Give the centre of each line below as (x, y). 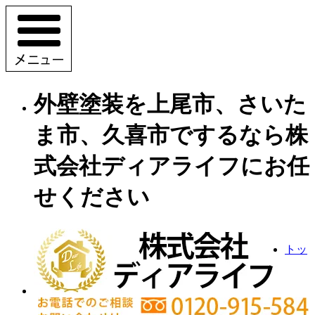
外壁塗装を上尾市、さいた (170, 104)
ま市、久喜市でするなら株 (171, 135)
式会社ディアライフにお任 (172, 166)
